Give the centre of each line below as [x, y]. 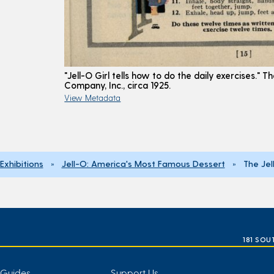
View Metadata [93, 97]
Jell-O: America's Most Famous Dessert [143, 163]
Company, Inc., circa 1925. [118, 85]
